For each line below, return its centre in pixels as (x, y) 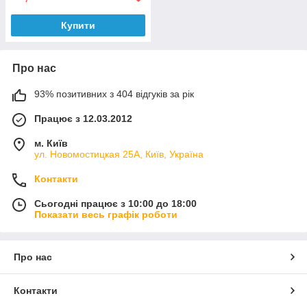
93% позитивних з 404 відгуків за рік (114, 94)
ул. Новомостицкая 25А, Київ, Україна (119, 154)
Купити (78, 25)
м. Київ (51, 143)
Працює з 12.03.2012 (83, 118)
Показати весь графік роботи (106, 214)
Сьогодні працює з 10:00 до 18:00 (115, 203)
